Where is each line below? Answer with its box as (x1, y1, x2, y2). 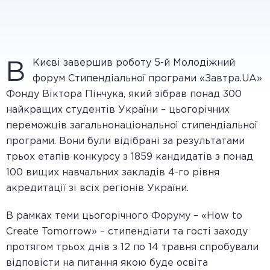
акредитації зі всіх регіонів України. (6, 184, 189, 193)
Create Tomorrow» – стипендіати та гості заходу (6, 227, 248, 236)
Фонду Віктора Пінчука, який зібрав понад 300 (6, 90, 242, 99)
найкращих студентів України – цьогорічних (6, 105, 230, 115)
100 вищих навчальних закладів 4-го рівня (6, 168, 219, 177)
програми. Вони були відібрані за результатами (6, 137, 245, 146)
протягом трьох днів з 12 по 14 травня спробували (6, 243, 259, 252)
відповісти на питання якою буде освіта (6, 259, 208, 268)
